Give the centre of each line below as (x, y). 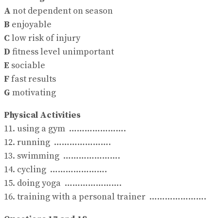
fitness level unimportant (62, 52)
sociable (27, 65)
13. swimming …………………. (63, 156)
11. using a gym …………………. (66, 128)
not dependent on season (62, 11)
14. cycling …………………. (56, 169)
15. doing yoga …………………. (64, 183)
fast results (33, 79)
